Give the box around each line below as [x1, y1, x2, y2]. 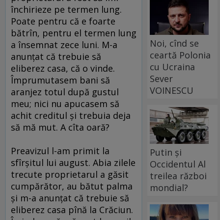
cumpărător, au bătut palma [11, 180, 133, 192]
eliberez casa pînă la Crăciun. [11, 204, 133, 216]
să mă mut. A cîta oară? [11, 121, 110, 134]
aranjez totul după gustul [11, 86, 119, 98]
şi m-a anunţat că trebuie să [11, 192, 129, 204]
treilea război [150, 169, 207, 182]
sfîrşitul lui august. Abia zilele [11, 157, 136, 169]
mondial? [150, 181, 189, 193]
